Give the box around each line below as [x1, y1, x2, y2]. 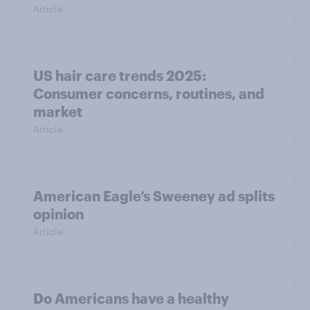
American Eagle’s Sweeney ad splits [33, 188, 275, 205]
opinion [33, 206, 84, 223]
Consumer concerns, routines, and [33, 85, 264, 102]
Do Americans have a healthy [33, 290, 229, 307]
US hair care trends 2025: [33, 67, 206, 84]
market [33, 103, 82, 120]
